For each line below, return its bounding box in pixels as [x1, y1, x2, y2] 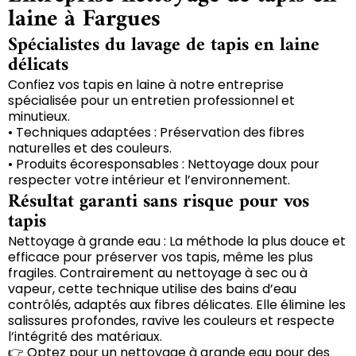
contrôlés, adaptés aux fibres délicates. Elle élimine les [8, 295, 346, 314]
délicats [8, 48, 68, 82]
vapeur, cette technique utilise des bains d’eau [8, 279, 296, 298]
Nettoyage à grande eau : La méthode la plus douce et [8, 231, 346, 250]
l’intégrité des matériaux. [8, 327, 162, 346]
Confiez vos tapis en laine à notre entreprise [8, 75, 284, 94]
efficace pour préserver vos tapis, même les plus [8, 247, 313, 266]
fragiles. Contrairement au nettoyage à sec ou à [8, 263, 308, 282]
